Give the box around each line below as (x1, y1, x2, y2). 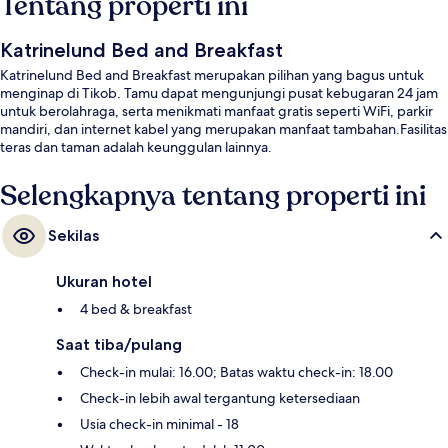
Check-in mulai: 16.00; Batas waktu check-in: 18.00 (80, 363, 393, 382)
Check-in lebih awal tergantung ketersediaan (80, 389, 360, 408)
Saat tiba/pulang (56, 335, 182, 355)
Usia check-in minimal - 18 (80, 415, 239, 434)
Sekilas (48, 226, 99, 246)
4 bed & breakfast (80, 300, 192, 319)
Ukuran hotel (56, 272, 152, 292)
